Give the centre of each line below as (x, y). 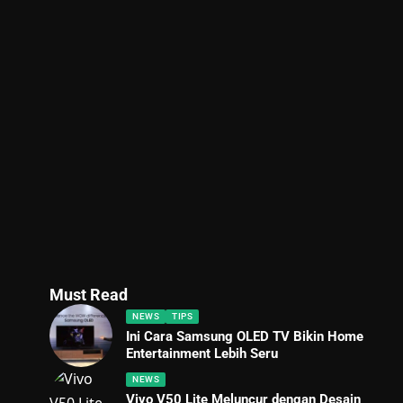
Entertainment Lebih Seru (202, 353)
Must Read (89, 295)
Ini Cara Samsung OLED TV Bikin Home (245, 336)
